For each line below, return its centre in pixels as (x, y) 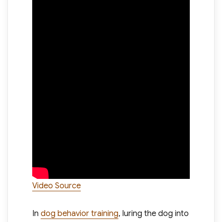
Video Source (56, 186)
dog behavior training (79, 213)
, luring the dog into (153, 213)
